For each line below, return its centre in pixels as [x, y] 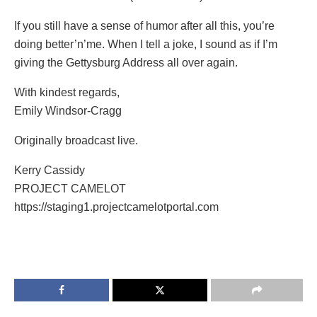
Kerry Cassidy [50, 170]
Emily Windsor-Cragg [68, 110]
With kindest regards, [67, 92]
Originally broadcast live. [76, 140]
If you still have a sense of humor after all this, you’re [144, 25]
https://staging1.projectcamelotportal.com [116, 207]
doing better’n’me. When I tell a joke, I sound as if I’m [146, 44]
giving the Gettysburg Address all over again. [126, 62]
